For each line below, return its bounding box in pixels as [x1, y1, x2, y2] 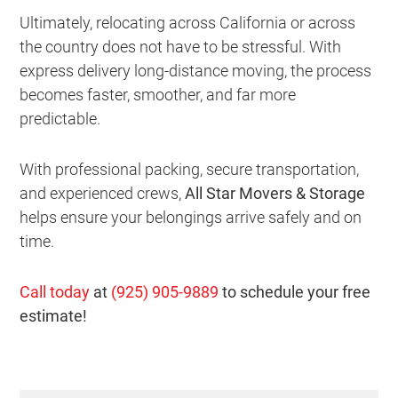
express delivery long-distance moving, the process [20, 60, 372, 80]
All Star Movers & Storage [185, 183, 366, 203]
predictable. [20, 108, 101, 128]
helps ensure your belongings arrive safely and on [20, 207, 362, 227]
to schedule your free [219, 282, 371, 301]
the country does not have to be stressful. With [20, 36, 342, 56]
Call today [20, 282, 91, 301]
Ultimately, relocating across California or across [20, 12, 356, 32]
